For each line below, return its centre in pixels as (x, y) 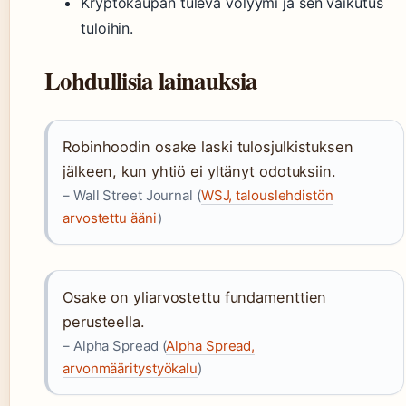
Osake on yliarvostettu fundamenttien (195, 298)
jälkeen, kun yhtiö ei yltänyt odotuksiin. (199, 172)
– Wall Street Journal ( (132, 196)
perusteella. (104, 322)
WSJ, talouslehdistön (267, 196)
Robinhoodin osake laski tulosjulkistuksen (208, 147)
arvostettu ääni (110, 218)
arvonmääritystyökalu (130, 369)
